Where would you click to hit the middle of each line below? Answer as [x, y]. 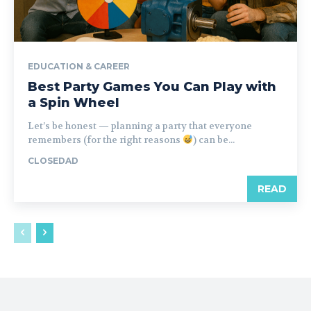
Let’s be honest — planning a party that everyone [140, 126]
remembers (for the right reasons [105, 140]
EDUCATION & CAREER [79, 66]
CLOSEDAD [53, 160]
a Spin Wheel [74, 102]
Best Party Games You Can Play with [152, 86]
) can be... [213, 140]
